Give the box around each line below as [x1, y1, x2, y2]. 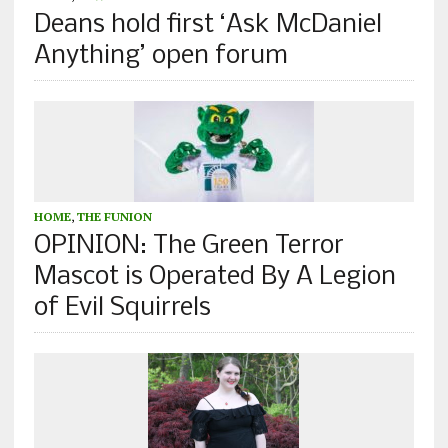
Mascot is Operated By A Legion [33, 263, 396, 291]
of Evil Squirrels [33, 294, 211, 322]
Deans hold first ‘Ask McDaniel [33, 11, 382, 39]
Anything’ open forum [33, 42, 288, 70]
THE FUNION [76, 208, 152, 224]
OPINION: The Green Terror [33, 232, 344, 260]
